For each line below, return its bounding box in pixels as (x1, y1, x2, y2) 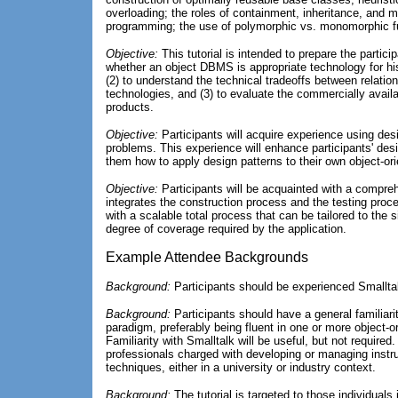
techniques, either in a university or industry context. (105, 361, 376, 374)
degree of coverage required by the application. (105, 222, 346, 235)
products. (105, 100, 154, 114)
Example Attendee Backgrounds (105, 250, 308, 265)
